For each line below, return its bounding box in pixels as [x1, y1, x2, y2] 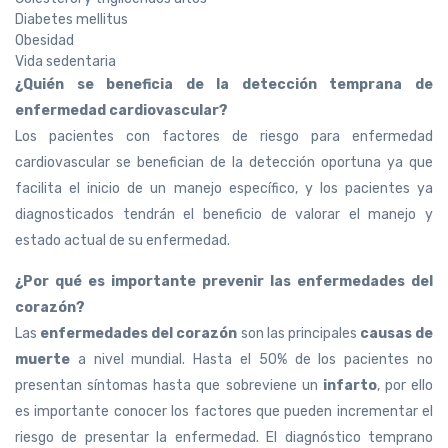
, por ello [376, 377, 433, 395]
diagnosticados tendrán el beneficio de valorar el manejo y [15, 206, 433, 224]
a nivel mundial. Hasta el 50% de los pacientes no [70, 351, 433, 369]
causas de [356, 325, 433, 343]
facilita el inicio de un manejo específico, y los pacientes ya [15, 180, 433, 198]
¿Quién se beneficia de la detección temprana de [15, 76, 433, 94]
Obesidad [15, 32, 74, 50]
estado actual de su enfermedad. [15, 232, 230, 250]
